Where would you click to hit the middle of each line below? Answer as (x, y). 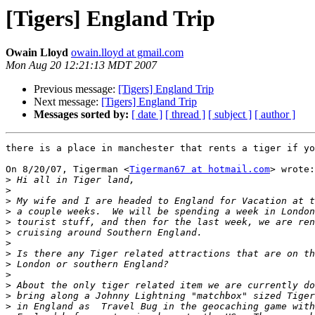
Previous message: (76, 89)
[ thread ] (185, 115)
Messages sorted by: (81, 115)
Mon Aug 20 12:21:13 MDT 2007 (81, 65)
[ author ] (275, 115)
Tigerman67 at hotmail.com (200, 169)
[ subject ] (230, 115)
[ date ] (147, 115)
